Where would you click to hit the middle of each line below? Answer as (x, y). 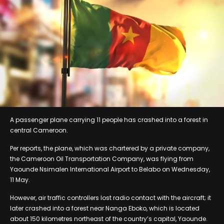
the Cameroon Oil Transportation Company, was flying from (102, 158)
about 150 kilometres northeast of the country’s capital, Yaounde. (109, 218)
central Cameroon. (39, 130)
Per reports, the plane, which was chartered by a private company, (110, 148)
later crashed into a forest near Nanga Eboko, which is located (105, 208)
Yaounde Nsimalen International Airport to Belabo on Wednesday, (110, 169)
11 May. (20, 179)
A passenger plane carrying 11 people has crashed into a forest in (109, 119)
